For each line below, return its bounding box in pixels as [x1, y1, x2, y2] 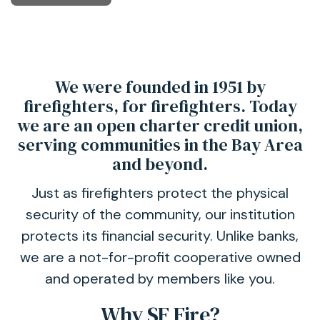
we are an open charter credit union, [17, 113, 303, 137]
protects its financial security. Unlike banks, [21, 226, 299, 245]
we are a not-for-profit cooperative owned [19, 247, 301, 266]
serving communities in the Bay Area [17, 132, 303, 156]
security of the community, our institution [25, 204, 295, 224]
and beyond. [112, 151, 208, 176]
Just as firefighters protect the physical [31, 183, 289, 202]
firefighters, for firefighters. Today [23, 94, 297, 118]
